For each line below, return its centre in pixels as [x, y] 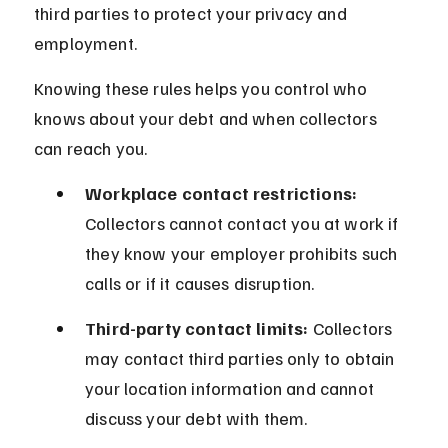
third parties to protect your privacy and [192, 13]
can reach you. [91, 148]
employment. [85, 43]
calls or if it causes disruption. [200, 283]
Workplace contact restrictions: [221, 193]
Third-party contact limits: [197, 328]
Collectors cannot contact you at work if [244, 223]
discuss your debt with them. [196, 418]
